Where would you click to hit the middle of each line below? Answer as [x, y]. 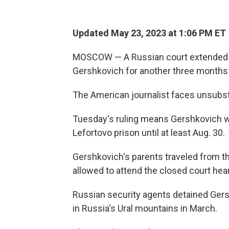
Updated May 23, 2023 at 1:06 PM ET [149, 33]
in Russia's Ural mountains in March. [145, 208]
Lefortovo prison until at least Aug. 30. [149, 133]
